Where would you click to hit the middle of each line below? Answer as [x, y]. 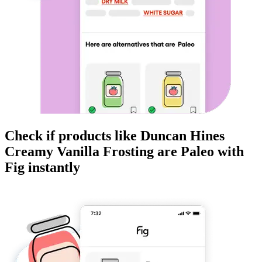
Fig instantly [42, 168]
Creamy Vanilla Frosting [79, 152]
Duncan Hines [182, 136]
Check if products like [73, 136]
